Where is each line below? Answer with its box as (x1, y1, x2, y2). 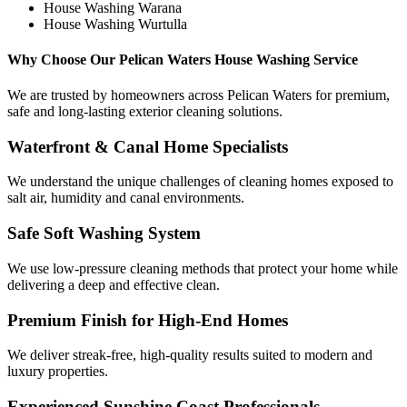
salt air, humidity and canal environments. (7, 190, 244, 206)
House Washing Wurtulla (44, 15, 187, 32)
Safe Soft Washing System (7, 223, 201, 243)
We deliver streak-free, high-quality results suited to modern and (7, 347, 372, 363)
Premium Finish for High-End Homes (7, 310, 288, 330)
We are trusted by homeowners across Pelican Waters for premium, (7, 87, 390, 104)
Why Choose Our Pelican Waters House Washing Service (7, 51, 358, 67)
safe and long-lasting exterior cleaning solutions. (7, 104, 283, 120)
